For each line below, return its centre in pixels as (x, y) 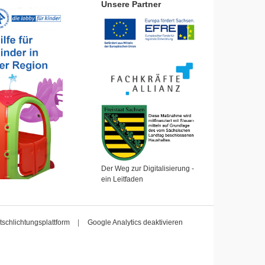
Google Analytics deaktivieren (135, 223)
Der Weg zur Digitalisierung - (148, 169)
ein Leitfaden (122, 180)
